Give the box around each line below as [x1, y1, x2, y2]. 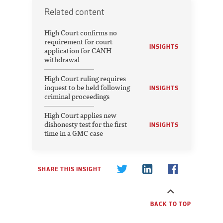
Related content [44, 6, 105, 18]
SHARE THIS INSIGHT [37, 165, 102, 173]
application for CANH [44, 46, 111, 56]
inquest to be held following [44, 83, 130, 93]
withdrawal [44, 55, 80, 65]
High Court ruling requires [44, 74, 126, 84]
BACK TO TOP [150, 200, 191, 208]
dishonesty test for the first [44, 119, 127, 129]
